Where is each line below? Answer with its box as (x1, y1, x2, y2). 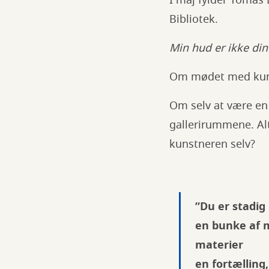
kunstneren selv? (169, 136, 255, 152)
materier (195, 237, 243, 253)
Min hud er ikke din (169, 40, 268, 56)
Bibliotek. (169, 11, 218, 27)
